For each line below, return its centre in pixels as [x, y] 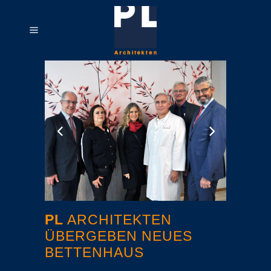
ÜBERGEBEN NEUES [119, 236]
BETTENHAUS [94, 253]
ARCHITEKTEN [118, 220]
